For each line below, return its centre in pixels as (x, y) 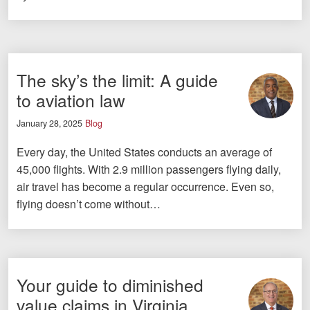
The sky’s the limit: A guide (117, 80)
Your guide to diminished (110, 284)
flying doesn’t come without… (89, 203)
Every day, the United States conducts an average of (144, 152)
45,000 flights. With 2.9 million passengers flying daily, (149, 169)
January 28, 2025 (49, 123)
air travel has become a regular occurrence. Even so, (145, 186)
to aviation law (71, 100)
